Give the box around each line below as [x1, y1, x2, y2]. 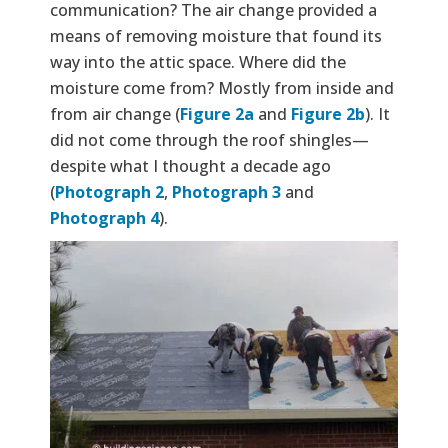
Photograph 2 [55, 180, 164, 203]
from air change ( [50, 102, 180, 125]
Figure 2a [180, 102, 254, 125]
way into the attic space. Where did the [50, 50, 346, 73]
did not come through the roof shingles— [50, 128, 369, 151]
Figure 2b [291, 102, 365, 125]
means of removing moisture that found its [50, 24, 382, 47]
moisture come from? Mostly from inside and [50, 76, 394, 99]
